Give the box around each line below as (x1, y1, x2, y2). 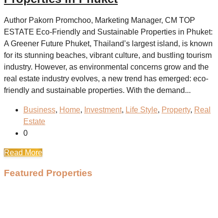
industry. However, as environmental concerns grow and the (4, 62, 209, 71)
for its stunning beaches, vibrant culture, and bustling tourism (4, 51, 212, 59)
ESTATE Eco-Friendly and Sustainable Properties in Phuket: (4, 27, 213, 36)
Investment (84, 105, 122, 114)
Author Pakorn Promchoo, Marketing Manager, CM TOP (4, 16, 195, 24)
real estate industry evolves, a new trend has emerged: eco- (4, 74, 208, 83)
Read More (4, 148, 42, 157)
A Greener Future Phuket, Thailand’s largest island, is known (4, 39, 213, 48)
